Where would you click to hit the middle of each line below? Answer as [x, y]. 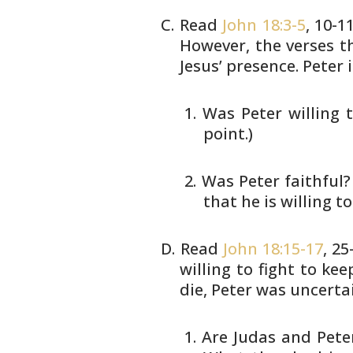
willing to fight [237, 269]
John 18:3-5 [264, 25]
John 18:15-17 [273, 249]
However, [215, 45]
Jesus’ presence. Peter [262, 66]
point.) [229, 134]
